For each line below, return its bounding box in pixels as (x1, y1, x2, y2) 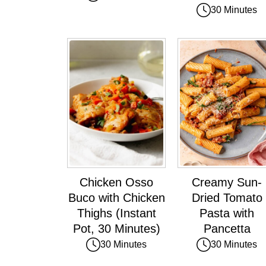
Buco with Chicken (68, 191, 165, 204)
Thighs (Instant (77, 206, 156, 220)
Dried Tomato (191, 191, 262, 204)
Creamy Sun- (192, 175, 262, 189)
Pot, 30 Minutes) (72, 221, 160, 235)
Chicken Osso (80, 175, 153, 189)
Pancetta (203, 221, 251, 235)
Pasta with (199, 206, 254, 220)
